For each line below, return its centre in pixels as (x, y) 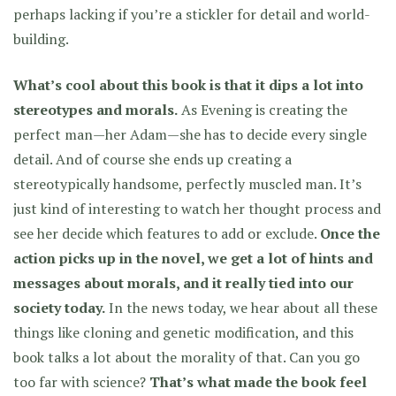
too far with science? (81, 382)
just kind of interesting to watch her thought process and (197, 209)
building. (41, 39)
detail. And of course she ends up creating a (152, 159)
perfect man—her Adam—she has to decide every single (190, 134)
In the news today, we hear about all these (241, 308)
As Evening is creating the (263, 110)
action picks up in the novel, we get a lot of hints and (193, 258)
